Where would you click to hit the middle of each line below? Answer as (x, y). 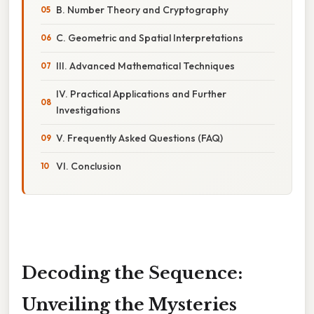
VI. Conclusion (89, 166)
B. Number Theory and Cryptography (142, 9)
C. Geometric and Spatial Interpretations (150, 37)
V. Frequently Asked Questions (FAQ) (139, 138)
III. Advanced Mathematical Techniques (145, 66)
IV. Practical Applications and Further (141, 94)
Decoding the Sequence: (132, 273)
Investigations (88, 110)
